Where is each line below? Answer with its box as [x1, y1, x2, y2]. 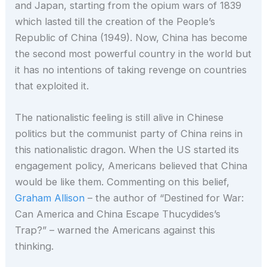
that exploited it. [15, 80, 89, 92]
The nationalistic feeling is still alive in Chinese [15, 111, 224, 124]
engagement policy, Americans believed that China [15, 160, 248, 172]
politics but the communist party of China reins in [15, 128, 243, 140]
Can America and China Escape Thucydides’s [15, 208, 221, 221]
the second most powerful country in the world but [15, 48, 252, 60]
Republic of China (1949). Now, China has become [15, 32, 248, 44]
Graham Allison [15, 192, 85, 204]
